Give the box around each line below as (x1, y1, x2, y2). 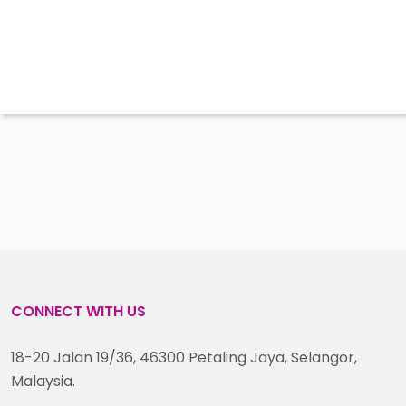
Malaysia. (11, 371, 75, 391)
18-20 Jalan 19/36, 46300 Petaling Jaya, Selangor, (11, 347, 357, 368)
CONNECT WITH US (11, 301, 146, 322)
